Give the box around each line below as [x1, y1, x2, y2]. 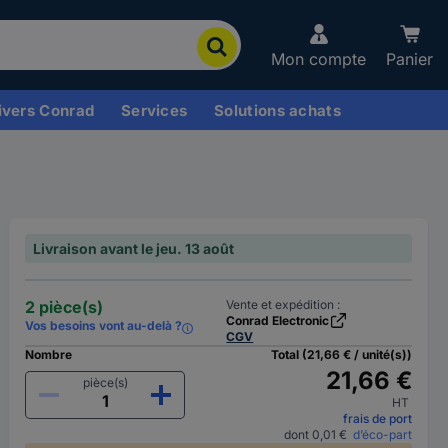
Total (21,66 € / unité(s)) [270, 347, 412, 362]
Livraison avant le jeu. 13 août [33, 240, 235, 257]
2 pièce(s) [25, 297, 104, 317]
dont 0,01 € [283, 427, 347, 442]
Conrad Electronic [226, 313, 330, 328]
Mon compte [271, 49, 366, 69]
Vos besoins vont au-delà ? [25, 318, 183, 333]
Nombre [25, 347, 73, 362]
